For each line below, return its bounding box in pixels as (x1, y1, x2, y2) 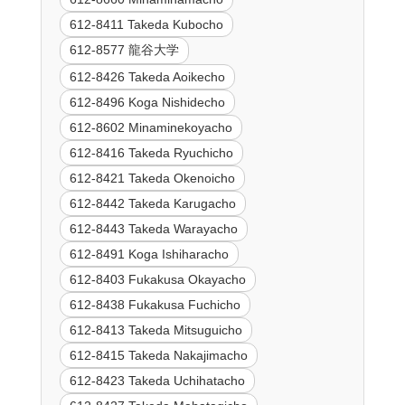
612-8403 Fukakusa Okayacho (69, 272, 246, 287)
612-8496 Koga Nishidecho (69, 95, 225, 110)
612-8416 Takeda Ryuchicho (69, 146, 233, 161)
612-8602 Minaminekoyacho (69, 120, 232, 136)
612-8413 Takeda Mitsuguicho (69, 323, 242, 338)
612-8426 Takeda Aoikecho (69, 70, 225, 85)
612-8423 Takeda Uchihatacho (69, 373, 245, 389)
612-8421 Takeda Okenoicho (69, 171, 235, 186)
